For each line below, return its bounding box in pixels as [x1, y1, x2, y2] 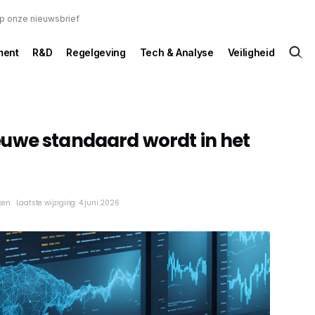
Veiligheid [227, 46, 275, 58]
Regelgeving [66, 46, 126, 58]
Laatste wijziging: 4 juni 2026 [15, 197, 120, 208]
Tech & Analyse [139, 46, 214, 58]
